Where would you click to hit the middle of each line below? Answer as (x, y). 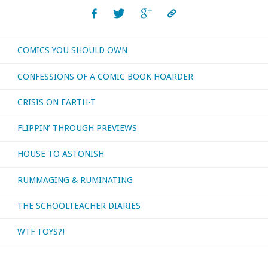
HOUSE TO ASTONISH (60, 154)
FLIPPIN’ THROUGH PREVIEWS (77, 128)
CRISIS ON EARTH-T (56, 102)
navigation (105, 20)
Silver (112, 37)
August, (115, 243)
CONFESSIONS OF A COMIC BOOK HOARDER (105, 76)
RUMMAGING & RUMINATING (75, 180)
